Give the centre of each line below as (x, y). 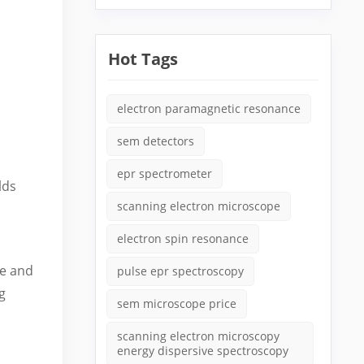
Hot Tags (143, 59)
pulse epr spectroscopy (181, 271)
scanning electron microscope (199, 206)
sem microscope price (177, 303)
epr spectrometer (165, 173)
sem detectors (156, 141)
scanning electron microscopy (199, 336)
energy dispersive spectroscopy (203, 351)
